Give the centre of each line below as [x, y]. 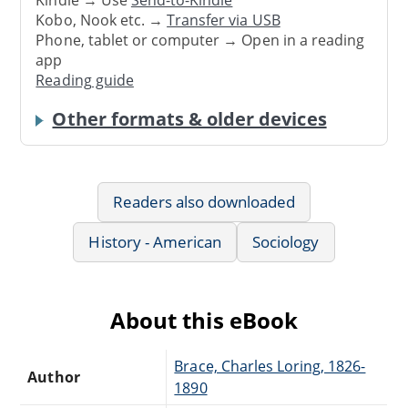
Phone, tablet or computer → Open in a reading [200, 41]
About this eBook [204, 320]
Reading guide [85, 81]
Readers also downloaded [204, 201]
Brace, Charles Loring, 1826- [270, 366]
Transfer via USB [224, 20]
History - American [155, 241]
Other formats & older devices [189, 118]
